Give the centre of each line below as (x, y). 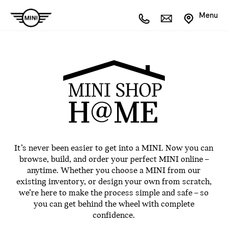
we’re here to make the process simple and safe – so (114, 193)
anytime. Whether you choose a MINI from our (114, 171)
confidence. (114, 216)
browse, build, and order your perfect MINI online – (114, 160)
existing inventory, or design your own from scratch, (114, 182)
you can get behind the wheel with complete (114, 204)
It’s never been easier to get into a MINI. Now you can (114, 148)
